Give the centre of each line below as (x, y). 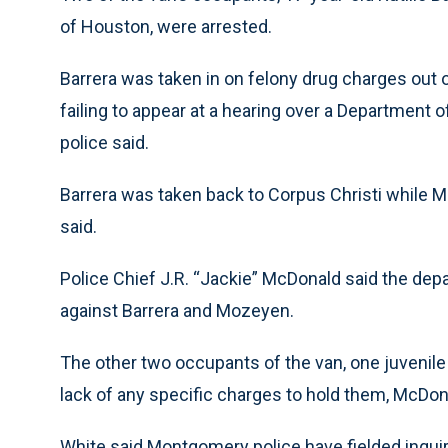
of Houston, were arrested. (166, 26)
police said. (104, 142)
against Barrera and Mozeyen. (177, 310)
